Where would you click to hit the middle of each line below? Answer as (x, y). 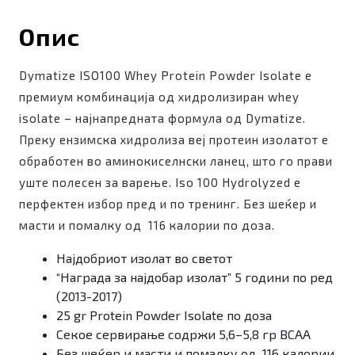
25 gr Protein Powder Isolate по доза (164, 315)
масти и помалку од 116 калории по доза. (147, 225)
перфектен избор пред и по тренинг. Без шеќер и (168, 204)
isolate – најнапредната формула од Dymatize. (162, 118)
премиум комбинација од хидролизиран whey (159, 97)
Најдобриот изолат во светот (144, 258)
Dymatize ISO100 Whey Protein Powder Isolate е (166, 75)
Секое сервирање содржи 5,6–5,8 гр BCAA (183, 334)
